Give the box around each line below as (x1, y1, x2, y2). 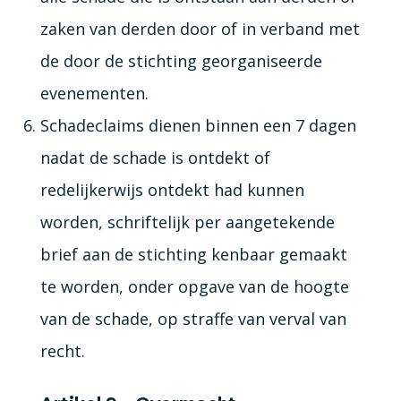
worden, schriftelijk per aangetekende (39, 210, 335, 233)
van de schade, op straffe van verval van (39, 307, 346, 329)
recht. (39, 339, 85, 362)
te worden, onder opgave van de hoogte (39, 275, 349, 297)
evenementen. (39, 81, 149, 104)
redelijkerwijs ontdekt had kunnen (39, 178, 304, 200)
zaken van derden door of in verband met (39, 17, 360, 39)
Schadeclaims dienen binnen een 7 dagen (39, 114, 356, 136)
